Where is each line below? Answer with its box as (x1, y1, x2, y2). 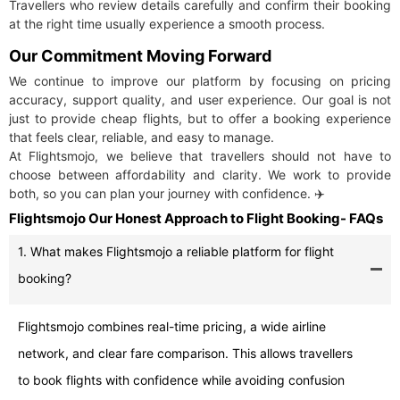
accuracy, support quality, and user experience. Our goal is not (9, 92, 391, 108)
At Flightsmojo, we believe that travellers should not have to (9, 148, 391, 164)
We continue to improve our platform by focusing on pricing (9, 73, 391, 89)
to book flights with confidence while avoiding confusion (18, 372, 345, 388)
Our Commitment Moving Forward (9, 46, 271, 66)
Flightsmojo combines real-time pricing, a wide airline (18, 319, 326, 335)
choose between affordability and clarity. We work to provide (9, 167, 391, 183)
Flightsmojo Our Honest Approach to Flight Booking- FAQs (9, 210, 383, 228)
